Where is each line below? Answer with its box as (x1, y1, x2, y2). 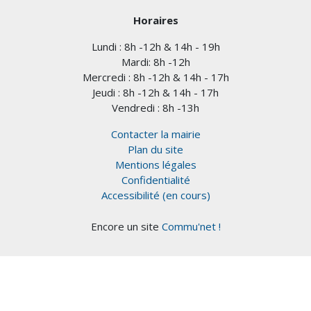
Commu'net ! (161, 219, 221, 234)
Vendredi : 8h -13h (112, 101, 199, 115)
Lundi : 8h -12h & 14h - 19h (91, 40, 220, 54)
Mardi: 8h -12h (121, 55, 190, 69)
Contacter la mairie (110, 127, 201, 142)
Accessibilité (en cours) (101, 188, 210, 203)
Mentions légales (115, 158, 196, 172)
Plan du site (128, 142, 183, 157)
